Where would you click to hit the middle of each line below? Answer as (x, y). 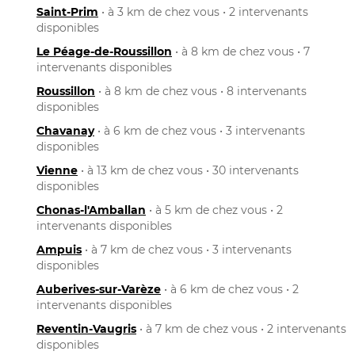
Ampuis (59, 249)
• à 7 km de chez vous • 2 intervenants (241, 328)
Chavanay (65, 130)
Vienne (57, 170)
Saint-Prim (67, 11)
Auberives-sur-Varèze (99, 289)
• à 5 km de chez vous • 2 (214, 210)
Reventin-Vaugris (86, 328)
